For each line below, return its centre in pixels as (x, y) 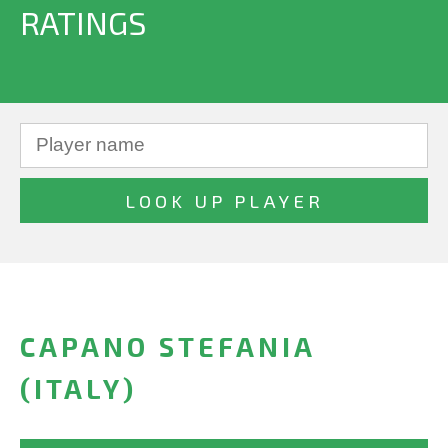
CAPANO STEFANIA (167, 346)
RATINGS (83, 22)
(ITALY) (78, 388)
